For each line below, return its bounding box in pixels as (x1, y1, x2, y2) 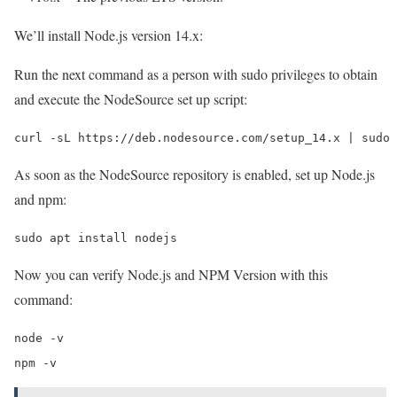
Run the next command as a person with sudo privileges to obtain (14, 64, 378, 83)
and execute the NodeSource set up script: (14, 89, 247, 108)
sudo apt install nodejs (14, 230, 177, 245)
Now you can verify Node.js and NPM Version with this (14, 264, 328, 284)
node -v (14, 331, 64, 345)
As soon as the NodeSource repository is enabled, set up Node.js (14, 164, 375, 183)
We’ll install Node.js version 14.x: (14, 25, 203, 44)
